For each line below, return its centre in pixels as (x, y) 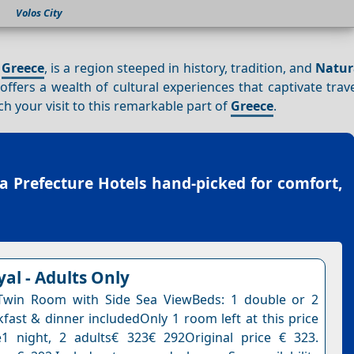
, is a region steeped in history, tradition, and (180, 68)
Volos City (39, 13)
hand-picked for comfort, (245, 183)
